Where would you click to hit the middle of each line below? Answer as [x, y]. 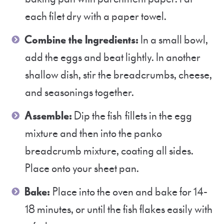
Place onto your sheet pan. [82, 168]
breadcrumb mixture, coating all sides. [109, 151]
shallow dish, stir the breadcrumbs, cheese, [118, 75]
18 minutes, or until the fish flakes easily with [119, 209]
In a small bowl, [173, 40]
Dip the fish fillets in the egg [132, 116]
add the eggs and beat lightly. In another [113, 57]
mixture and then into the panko [93, 133]
